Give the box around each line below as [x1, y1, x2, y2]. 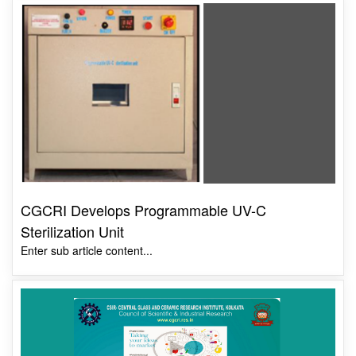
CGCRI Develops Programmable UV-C [21, 199, 266, 220]
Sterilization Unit [21, 220, 124, 242]
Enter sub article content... [21, 242, 153, 258]
